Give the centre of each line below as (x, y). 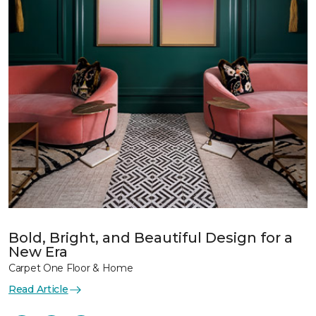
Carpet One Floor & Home (71, 268)
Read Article (38, 289)
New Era (38, 252)
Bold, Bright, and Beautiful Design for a (151, 238)
